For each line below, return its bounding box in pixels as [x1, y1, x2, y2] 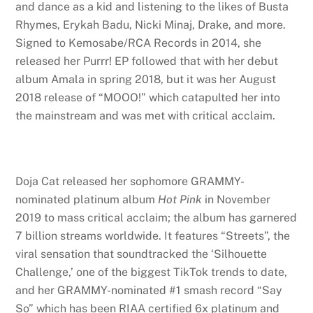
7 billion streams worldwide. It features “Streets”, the [15, 229, 291, 243]
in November [202, 193, 271, 207]
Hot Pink [158, 193, 203, 207]
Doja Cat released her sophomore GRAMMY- [15, 175, 245, 189]
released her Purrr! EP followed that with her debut [15, 54, 279, 68]
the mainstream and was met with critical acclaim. [15, 109, 279, 123]
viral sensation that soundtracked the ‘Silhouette [15, 247, 268, 261]
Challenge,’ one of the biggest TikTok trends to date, [15, 265, 288, 279]
